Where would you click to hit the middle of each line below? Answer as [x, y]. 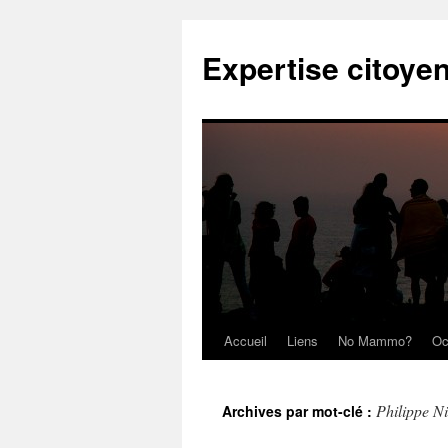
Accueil [245, 340]
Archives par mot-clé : [299, 411]
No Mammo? [375, 340]
